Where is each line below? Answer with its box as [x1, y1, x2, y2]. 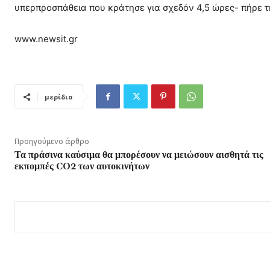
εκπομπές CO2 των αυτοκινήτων [14, 160, 149, 173]
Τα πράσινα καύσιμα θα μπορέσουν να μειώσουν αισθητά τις [14, 149, 263, 162]
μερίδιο [45, 92, 72, 102]
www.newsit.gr [14, 33, 78, 45]
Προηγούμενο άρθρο [14, 136, 89, 147]
